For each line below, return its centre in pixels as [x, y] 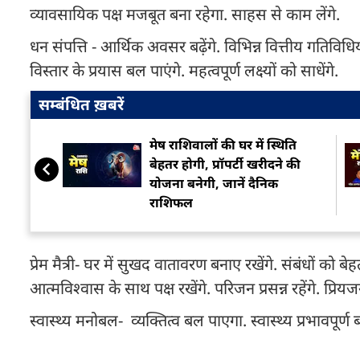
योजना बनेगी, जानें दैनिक [214, 183]
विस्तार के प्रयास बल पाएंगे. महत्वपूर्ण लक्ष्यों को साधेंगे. [184, 70]
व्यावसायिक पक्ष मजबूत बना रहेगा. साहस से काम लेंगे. [185, 14]
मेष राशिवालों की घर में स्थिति [223, 145]
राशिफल [171, 202]
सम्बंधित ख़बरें [81, 104]
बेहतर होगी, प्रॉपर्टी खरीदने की [225, 164]
